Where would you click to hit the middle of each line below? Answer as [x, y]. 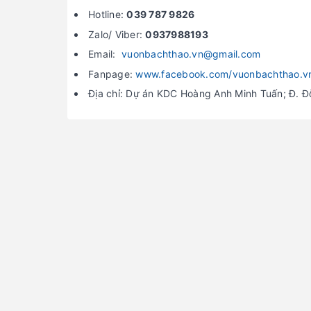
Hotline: [108, 14]
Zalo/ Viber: [117, 34]
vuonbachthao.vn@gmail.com [191, 54]
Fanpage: [112, 74]
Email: [105, 54]
